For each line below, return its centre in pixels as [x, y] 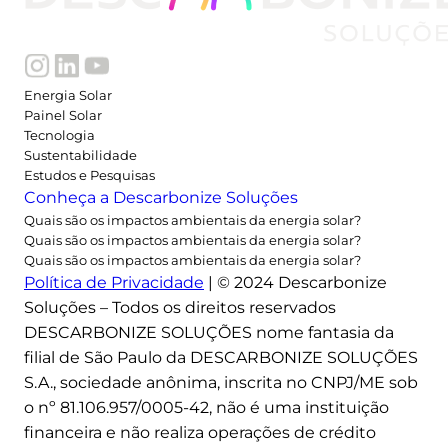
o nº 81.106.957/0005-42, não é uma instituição [206, 407]
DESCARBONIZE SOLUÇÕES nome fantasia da [209, 332]
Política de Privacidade [114, 282]
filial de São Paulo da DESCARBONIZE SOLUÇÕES [221, 357]
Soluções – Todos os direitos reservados [180, 307]
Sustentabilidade [80, 154]
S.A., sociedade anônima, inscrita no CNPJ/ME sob [221, 382]
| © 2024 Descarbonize [295, 282]
